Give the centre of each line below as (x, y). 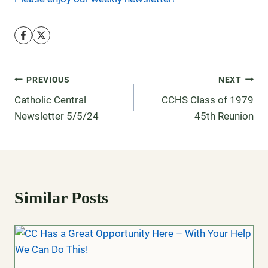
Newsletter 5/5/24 (57, 116)
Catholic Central (50, 100)
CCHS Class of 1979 (208, 100)
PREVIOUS (48, 79)
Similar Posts (61, 198)
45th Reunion (224, 116)
